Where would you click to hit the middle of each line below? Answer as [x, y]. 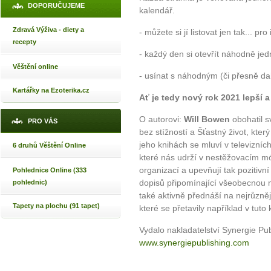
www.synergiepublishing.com [194, 243]
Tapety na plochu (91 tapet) [56, 206]
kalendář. [157, 11]
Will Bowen [207, 119]
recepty [24, 42]
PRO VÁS [43, 121]
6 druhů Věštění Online [49, 145]
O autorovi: [162, 119]
